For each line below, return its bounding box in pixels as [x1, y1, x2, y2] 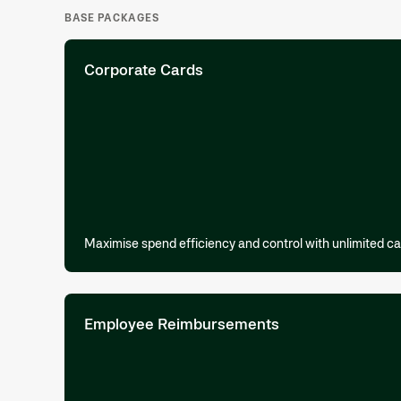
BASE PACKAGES [64, 11, 159, 24]
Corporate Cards [84, 59, 203, 79]
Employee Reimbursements [84, 313, 279, 333]
